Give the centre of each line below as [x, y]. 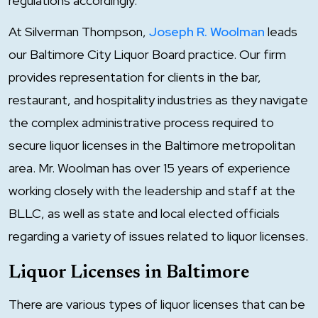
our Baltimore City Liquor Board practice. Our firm [147, 54]
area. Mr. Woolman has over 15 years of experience [149, 168]
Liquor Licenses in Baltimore [129, 273]
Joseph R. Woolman [207, 32]
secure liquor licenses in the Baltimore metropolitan [152, 145]
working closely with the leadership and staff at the [152, 191]
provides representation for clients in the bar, [135, 77]
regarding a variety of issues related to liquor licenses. [158, 236]
